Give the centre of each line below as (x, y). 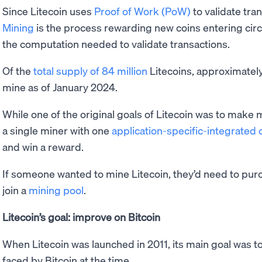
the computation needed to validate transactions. (117, 43)
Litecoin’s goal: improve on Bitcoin (81, 216)
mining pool (56, 189)
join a (15, 189)
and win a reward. (43, 146)
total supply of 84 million (90, 70)
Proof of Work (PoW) (142, 11)
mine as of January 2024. (60, 87)
